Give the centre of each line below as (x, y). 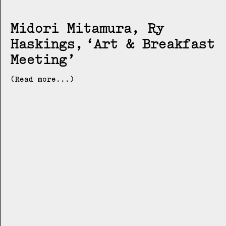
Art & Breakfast (154, 44)
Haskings (43, 44)
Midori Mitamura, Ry (87, 28)
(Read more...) (42, 79)
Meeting (39, 59)
